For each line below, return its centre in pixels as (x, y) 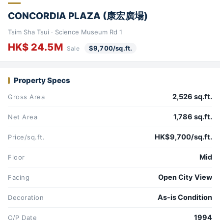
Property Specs (42, 81)
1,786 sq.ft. (193, 117)
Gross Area (27, 97)
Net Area (23, 117)
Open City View (185, 178)
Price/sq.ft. (27, 137)
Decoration (26, 198)
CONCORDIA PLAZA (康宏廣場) (78, 16)
